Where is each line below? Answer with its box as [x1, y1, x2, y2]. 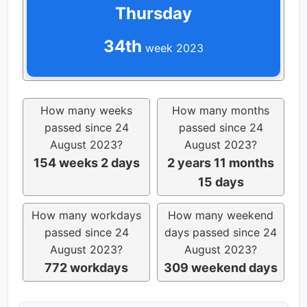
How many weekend [168, 208, 273, 222]
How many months [172, 103, 269, 117]
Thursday [115, 3, 192, 23]
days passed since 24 [164, 225, 277, 239]
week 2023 [142, 40, 204, 55]
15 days [197, 174, 244, 189]
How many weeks [40, 103, 132, 117]
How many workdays [32, 208, 141, 222]
